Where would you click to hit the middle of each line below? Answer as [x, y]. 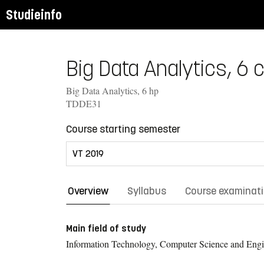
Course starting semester [123, 129]
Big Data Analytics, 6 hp [112, 90]
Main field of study [106, 228]
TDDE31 [84, 103]
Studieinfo [34, 15]
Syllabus [147, 191]
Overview [88, 191]
